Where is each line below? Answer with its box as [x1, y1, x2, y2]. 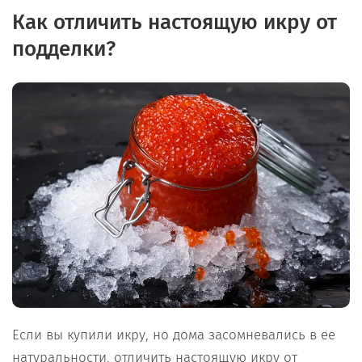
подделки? [12, 36, 116, 61]
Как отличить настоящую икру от [12, 9, 337, 35]
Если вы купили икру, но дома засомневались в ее [12, 326, 335, 343]
